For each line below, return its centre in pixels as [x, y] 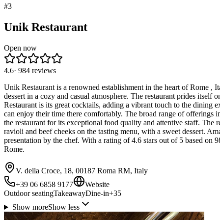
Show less [64, 207]
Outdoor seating [29, 193]
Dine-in [97, 193]
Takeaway [69, 193]
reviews [44, 71]
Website [97, 185]
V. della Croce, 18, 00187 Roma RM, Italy [82, 171]
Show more [30, 207]
